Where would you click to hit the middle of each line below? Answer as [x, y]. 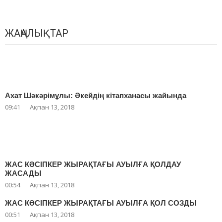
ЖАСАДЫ [23, 173]
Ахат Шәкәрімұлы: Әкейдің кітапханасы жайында [96, 96]
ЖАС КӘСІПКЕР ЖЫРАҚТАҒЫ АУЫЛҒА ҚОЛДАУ [93, 165]
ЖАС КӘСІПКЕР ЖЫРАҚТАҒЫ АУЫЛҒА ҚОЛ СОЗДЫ [101, 203]
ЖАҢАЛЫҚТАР [37, 33]
